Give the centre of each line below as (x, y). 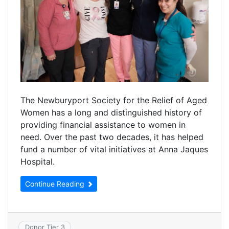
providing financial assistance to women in (103, 124)
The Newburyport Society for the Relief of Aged (114, 100)
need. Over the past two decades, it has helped (112, 137)
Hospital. (38, 161)
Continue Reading (56, 184)
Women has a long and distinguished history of (111, 112)
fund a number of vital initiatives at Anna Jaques (114, 149)
